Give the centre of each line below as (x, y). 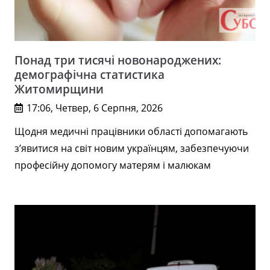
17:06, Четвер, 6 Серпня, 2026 (95, 108)
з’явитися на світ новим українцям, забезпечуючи (132, 149)
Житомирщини (59, 89)
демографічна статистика (89, 75)
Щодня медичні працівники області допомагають (131, 132)
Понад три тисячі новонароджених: (118, 60)
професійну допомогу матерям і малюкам (113, 165)
